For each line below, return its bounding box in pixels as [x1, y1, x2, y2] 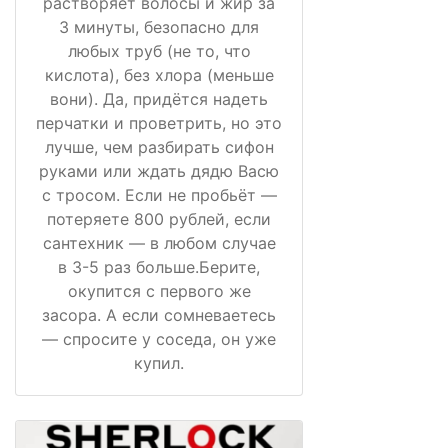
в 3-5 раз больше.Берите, [58, 257, 260, 278]
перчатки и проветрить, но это [36, 113, 282, 134]
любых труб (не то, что [67, 41, 251, 62]
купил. [134, 353, 184, 374]
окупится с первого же [67, 281, 251, 302]
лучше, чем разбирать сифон [44, 137, 274, 158]
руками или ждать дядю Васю [39, 161, 279, 182]
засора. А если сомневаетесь [42, 305, 276, 326]
